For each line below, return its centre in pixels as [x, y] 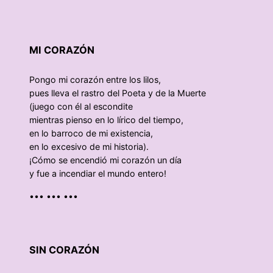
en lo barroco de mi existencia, [91, 133]
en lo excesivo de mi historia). [89, 147]
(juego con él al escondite [81, 107]
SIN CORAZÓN [64, 250]
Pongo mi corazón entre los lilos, [95, 80]
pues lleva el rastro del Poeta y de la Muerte [118, 93]
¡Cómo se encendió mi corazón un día [105, 160]
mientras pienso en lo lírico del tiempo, [106, 120]
